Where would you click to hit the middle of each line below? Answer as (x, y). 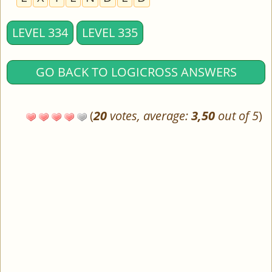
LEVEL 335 (110, 32)
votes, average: (149, 116)
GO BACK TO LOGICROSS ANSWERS (136, 72)
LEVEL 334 (40, 32)
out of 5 (237, 116)
